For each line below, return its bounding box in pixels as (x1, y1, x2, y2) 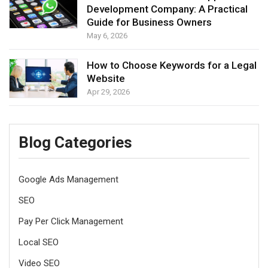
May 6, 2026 (86, 31, 127, 41)
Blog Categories (19, 133, 132, 152)
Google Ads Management (19, 174, 118, 185)
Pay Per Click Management (19, 216, 123, 227)
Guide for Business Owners (86, 16, 212, 29)
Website (86, 72, 125, 85)
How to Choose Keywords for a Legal (86, 59, 257, 72)
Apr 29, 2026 (86, 87, 130, 97)
